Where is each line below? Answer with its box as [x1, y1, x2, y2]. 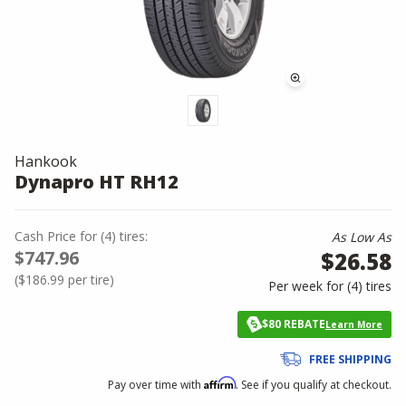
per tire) [64, 271, 114, 288]
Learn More [325, 318, 382, 331]
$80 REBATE [262, 316, 325, 332]
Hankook [14, 151, 77, 171]
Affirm [204, 376, 236, 390]
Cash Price [14, 227, 76, 245]
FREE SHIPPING [309, 352, 391, 367]
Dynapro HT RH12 [14, 169, 179, 194]
